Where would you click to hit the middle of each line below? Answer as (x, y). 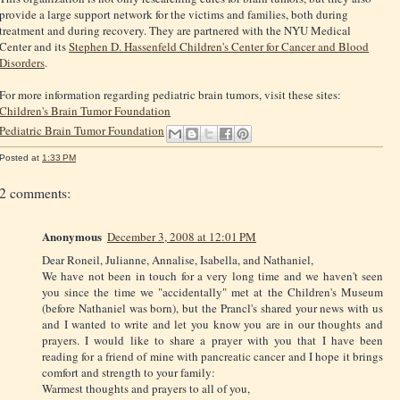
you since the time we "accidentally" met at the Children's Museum (212, 292)
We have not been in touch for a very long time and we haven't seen (212, 275)
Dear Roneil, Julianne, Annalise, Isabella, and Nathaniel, (178, 259)
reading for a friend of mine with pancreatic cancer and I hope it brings (212, 356)
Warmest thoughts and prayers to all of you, (146, 388)
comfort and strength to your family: (129, 372)
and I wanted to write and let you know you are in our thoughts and (212, 324)
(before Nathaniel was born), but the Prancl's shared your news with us (212, 308)
